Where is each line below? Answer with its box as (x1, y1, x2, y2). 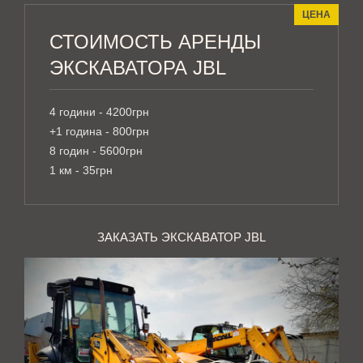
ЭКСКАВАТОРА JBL (49, 57, 226, 79)
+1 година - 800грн (49, 125, 149, 138)
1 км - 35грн (49, 164, 113, 177)
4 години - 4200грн (49, 105, 149, 118)
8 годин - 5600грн (49, 144, 143, 157)
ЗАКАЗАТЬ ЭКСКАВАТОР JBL (97, 230, 266, 244)
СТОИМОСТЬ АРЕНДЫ (49, 31, 261, 53)
